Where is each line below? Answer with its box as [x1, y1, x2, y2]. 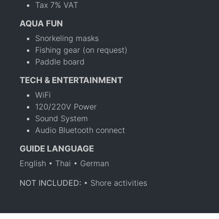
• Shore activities [84, 177, 147, 188]
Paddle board [35, 56, 85, 66]
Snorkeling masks [35, 33, 99, 43]
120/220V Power [35, 101, 97, 111]
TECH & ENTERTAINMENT [20, 75, 123, 85]
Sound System [35, 113, 88, 123]
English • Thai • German [20, 158, 109, 168]
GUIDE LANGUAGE [20, 143, 94, 153]
